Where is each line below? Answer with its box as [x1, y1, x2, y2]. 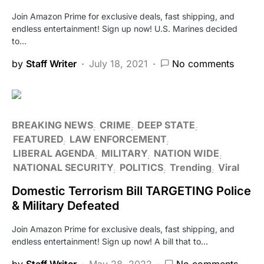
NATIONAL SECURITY [13, 161, 113, 173]
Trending [170, 161, 212, 173]
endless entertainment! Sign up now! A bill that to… [12, 236, 208, 246]
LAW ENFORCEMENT [70, 133, 166, 145]
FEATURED [13, 133, 63, 145]
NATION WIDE [154, 147, 219, 159]
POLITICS [120, 161, 163, 173]
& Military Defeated [12, 198, 119, 213]
